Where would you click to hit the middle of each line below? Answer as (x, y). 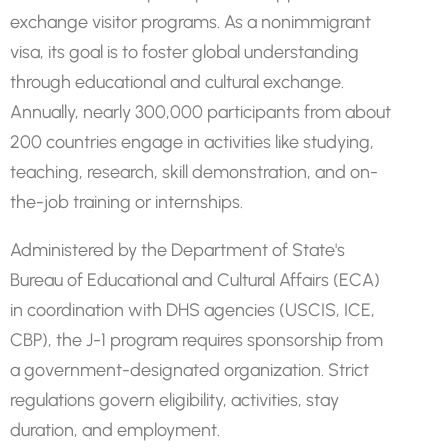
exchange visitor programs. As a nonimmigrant (190, 22)
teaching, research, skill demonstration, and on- (194, 172)
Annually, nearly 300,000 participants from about (200, 112)
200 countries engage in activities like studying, (192, 142)
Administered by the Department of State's (177, 250)
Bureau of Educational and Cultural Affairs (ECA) (195, 280)
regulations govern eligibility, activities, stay (174, 400)
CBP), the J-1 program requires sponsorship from (196, 340)
